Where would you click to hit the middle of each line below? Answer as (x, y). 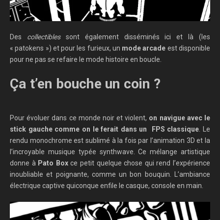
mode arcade (144, 48)
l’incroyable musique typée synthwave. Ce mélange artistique (110, 152)
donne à (24, 163)
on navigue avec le (180, 118)
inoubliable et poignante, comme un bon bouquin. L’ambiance (110, 175)
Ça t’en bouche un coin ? (85, 84)
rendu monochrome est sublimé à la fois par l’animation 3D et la (110, 141)
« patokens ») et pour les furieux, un (66, 48)
